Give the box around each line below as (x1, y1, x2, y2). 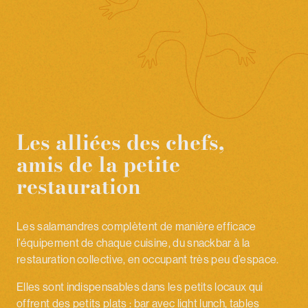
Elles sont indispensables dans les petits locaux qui (16, 280, 263, 294)
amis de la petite (16, 148, 180, 181)
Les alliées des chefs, (16, 126, 224, 159)
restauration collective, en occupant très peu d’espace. (16, 252, 279, 267)
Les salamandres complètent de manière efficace (16, 219, 256, 234)
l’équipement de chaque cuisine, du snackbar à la (16, 236, 250, 250)
